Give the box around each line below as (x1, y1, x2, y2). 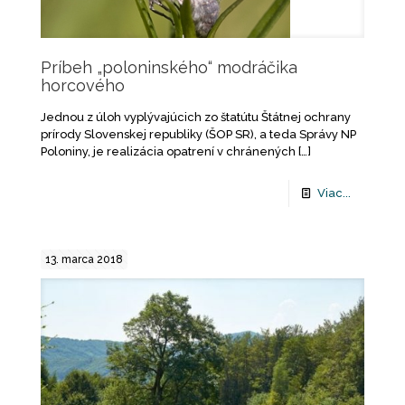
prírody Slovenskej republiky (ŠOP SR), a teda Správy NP (41, 127, 356, 141)
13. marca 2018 (45, 253, 123, 266)
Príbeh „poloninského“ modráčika (41, 58, 297, 77)
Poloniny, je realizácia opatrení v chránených (41, 145, 296, 158)
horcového (41, 76, 125, 95)
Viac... (317, 186, 351, 200)
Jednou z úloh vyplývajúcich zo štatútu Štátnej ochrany (41, 110, 351, 124)
